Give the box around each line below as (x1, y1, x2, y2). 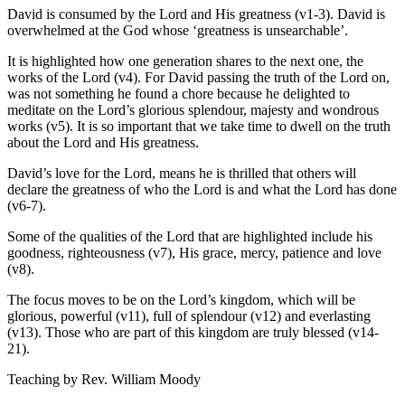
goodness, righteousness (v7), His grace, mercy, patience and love (7, 245, 381, 261)
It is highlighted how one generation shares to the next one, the (7, 53, 363, 70)
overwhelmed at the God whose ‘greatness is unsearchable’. (7, 23, 348, 39)
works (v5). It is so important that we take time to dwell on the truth (7, 118, 391, 135)
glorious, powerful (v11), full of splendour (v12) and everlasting (7, 308, 371, 325)
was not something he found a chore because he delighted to (7, 86, 350, 102)
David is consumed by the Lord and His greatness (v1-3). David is (7, 6, 385, 23)
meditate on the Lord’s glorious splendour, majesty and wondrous (7, 102, 379, 118)
